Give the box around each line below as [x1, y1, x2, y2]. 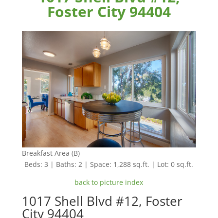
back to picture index [74, 177, 144, 187]
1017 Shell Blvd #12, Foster [21, 192, 182, 210]
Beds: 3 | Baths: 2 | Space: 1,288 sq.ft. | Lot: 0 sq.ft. [24, 159, 194, 169]
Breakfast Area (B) [21, 148, 80, 158]
